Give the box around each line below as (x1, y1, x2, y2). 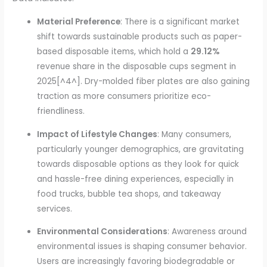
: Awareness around (167, 226, 247, 238)
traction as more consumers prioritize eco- (37, 90, 212, 102)
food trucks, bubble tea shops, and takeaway (37, 188, 222, 200)
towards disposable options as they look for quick (37, 158, 240, 170)
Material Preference (37, 15, 121, 27)
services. (37, 203, 73, 215)
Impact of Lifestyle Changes (37, 128, 158, 140)
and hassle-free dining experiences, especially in (37, 173, 234, 185)
